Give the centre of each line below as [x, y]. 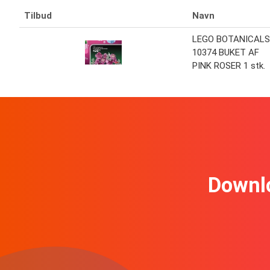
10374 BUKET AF [226, 53]
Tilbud [38, 16]
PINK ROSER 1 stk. [229, 66]
